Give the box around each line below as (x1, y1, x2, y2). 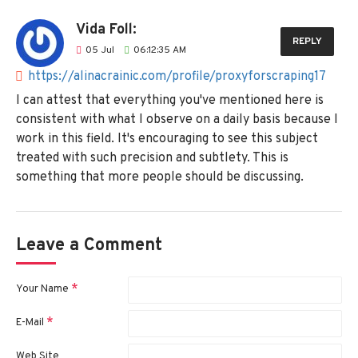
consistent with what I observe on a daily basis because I (16, 111, 338, 128)
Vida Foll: (76, 20, 137, 39)
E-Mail (16, 316, 44, 329)
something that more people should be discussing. (16, 169, 304, 185)
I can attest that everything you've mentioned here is (16, 92, 324, 109)
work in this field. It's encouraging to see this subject (16, 130, 318, 147)
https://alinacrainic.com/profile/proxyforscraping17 (28, 68, 326, 85)
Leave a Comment (16, 234, 162, 257)
